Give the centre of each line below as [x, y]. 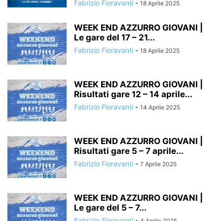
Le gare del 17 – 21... [114, 37]
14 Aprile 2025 [160, 107]
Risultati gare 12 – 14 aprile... [133, 94]
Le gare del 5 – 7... [110, 208]
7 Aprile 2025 [158, 164]
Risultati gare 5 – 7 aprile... [129, 151]
